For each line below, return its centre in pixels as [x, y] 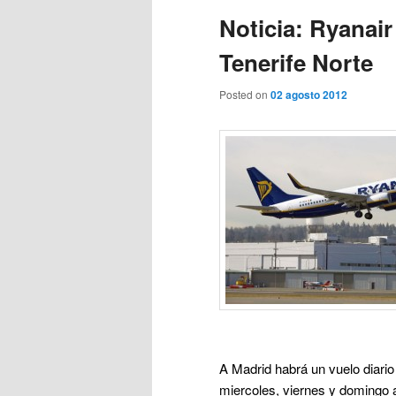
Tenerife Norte [296, 63]
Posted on [245, 95]
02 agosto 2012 [309, 95]
